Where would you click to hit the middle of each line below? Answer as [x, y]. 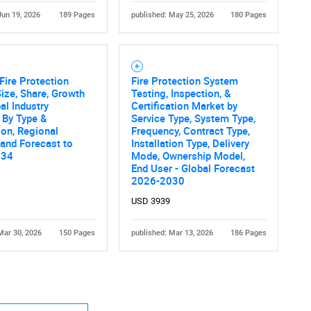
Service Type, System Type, [193, 118]
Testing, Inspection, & [181, 93]
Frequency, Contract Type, [190, 131]
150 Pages [77, 233]
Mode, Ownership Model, [188, 156]
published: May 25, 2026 [172, 15]
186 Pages [248, 233]
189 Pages [77, 15]
